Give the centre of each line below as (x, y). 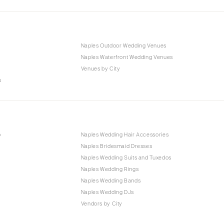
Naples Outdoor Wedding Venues (123, 46)
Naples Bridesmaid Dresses (116, 146)
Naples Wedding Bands (111, 180)
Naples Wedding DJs (107, 192)
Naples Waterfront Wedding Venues (127, 57)
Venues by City (100, 69)
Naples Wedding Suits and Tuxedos (126, 157)
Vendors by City (102, 203)
